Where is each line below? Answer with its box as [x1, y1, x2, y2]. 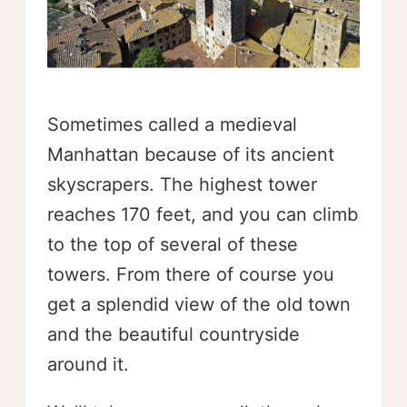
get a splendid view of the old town [47, 293, 351, 316]
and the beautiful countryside [47, 323, 300, 346]
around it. [47, 353, 129, 376]
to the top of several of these [47, 233, 298, 256]
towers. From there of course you [47, 263, 334, 286]
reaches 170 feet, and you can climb [47, 203, 358, 226]
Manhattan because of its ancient [47, 144, 334, 166]
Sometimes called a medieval [47, 114, 297, 136]
